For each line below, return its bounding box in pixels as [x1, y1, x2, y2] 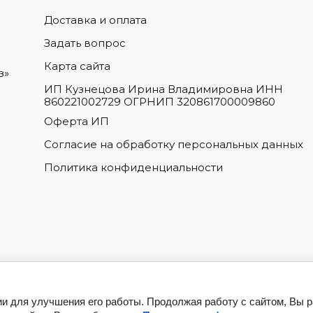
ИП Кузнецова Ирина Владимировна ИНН [44, 82, 284, 96]
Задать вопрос [44, 36, 126, 50]
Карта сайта [44, 59, 111, 73]
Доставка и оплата [44, 13, 147, 27]
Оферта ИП [44, 115, 110, 128]
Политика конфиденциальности [44, 161, 224, 174]
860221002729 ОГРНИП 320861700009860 [44, 95, 276, 108]
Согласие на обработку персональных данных [44, 138, 304, 151]
